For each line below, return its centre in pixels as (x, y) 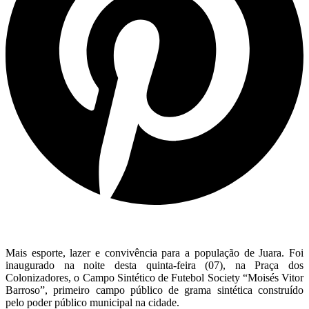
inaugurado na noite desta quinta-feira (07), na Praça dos (154, 266)
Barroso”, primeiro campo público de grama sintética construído (154, 290)
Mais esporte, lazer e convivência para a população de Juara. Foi (154, 253)
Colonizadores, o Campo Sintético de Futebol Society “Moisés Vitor (154, 278)
